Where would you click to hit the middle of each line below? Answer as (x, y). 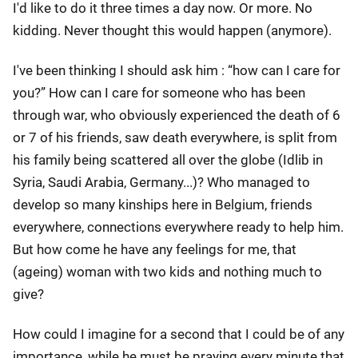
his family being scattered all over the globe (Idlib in (168, 160)
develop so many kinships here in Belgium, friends (163, 205)
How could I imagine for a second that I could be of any (179, 334)
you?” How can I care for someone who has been (159, 93)
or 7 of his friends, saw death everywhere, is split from (175, 137)
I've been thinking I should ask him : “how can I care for (177, 70)
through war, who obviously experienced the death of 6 (177, 115)
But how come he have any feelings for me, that (155, 249)
